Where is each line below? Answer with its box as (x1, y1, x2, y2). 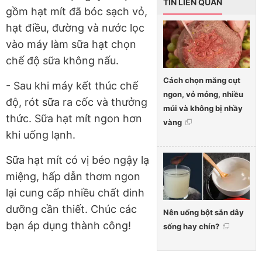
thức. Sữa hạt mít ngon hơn (6, 112, 142, 125)
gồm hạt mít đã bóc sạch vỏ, (6, 5, 147, 18)
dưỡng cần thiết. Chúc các (6, 203, 137, 216)
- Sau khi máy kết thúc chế (6, 80, 138, 92)
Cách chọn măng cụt (163, 75, 240, 85)
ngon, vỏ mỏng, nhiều (163, 89, 243, 99)
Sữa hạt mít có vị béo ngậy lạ (6, 154, 149, 167)
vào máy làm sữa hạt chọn (6, 38, 136, 51)
